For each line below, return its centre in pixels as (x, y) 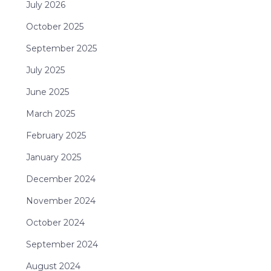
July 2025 (45, 70)
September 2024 (62, 245)
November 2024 (60, 201)
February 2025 (56, 136)
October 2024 (55, 223)
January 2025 (53, 158)
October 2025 (54, 27)
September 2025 (61, 49)
